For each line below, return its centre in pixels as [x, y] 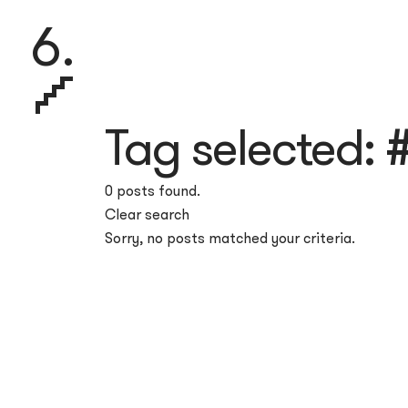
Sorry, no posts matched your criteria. [230, 238]
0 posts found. [153, 190]
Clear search [147, 214]
